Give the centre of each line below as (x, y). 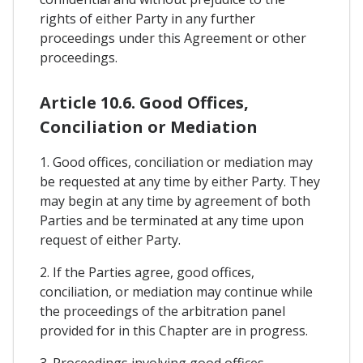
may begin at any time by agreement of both (175, 201)
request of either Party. (110, 240)
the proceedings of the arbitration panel (162, 312)
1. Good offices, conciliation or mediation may (176, 162)
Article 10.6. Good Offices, (144, 103)
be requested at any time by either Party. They (180, 182)
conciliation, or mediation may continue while (176, 292)
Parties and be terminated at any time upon (172, 221)
